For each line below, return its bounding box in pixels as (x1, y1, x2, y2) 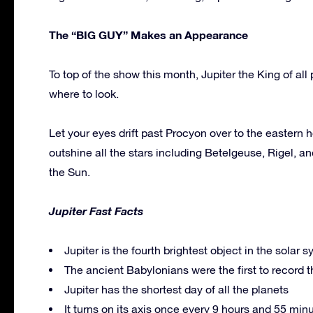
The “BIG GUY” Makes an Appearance (49, 27, 248, 41)
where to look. (49, 87, 119, 100)
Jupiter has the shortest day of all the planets (64, 282, 289, 296)
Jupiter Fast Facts (49, 203, 143, 217)
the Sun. (49, 165, 90, 178)
